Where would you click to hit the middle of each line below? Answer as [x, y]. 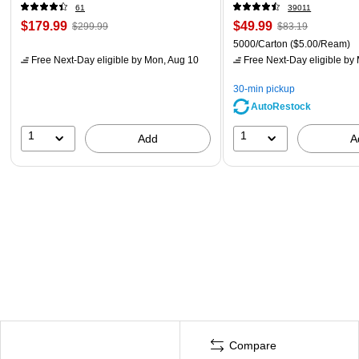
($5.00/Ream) [319, 44]
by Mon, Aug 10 [164, 60]
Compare [253, 345]
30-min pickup [264, 89]
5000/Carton [261, 44]
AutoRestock [281, 106]
